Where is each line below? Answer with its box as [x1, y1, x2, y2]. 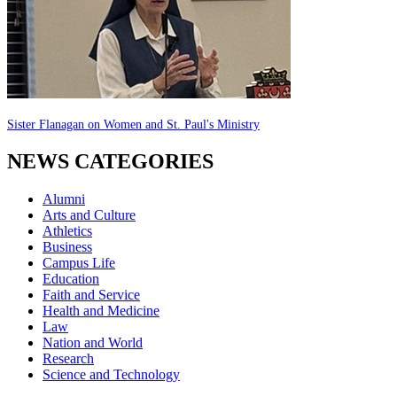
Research [43, 350, 94, 366]
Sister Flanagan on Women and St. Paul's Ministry [7, 117, 260, 131]
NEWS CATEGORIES [7, 149, 214, 173]
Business [43, 238, 92, 254]
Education [43, 270, 99, 286]
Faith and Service [43, 286, 140, 302]
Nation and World [43, 334, 143, 350]
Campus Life [43, 254, 115, 270]
